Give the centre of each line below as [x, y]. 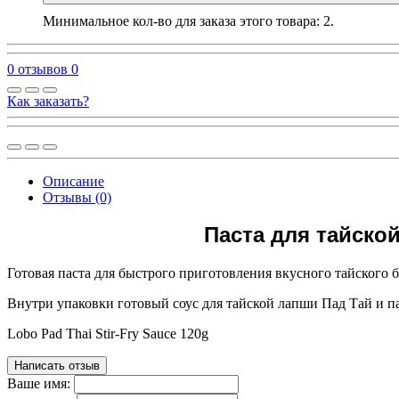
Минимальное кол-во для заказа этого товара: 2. [188, 20]
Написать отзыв [57, 366]
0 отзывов [37, 69]
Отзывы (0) [77, 197]
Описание [73, 181]
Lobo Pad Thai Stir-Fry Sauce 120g [108, 334]
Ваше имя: [39, 384]
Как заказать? [48, 101]
